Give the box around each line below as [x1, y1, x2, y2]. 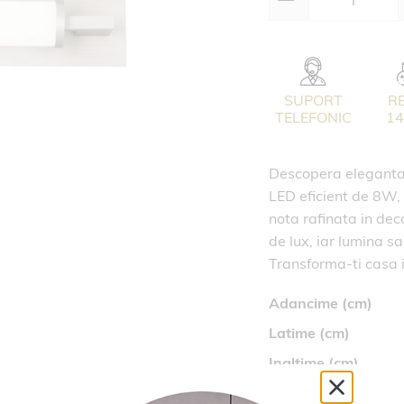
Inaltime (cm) [268, 353, 359, 372]
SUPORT [283, 90, 343, 109]
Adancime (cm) [268, 293, 372, 312]
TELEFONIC [274, 107, 352, 126]
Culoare [268, 382, 322, 401]
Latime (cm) [268, 323, 350, 342]
